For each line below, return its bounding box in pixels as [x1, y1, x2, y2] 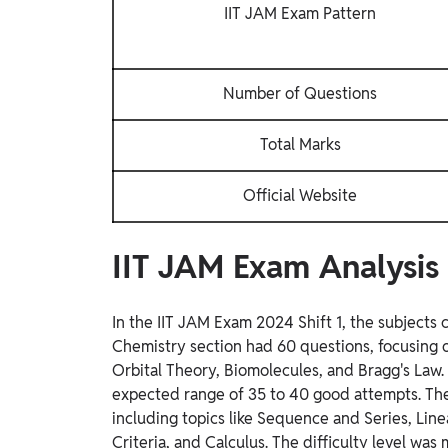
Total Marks [259, 133, 341, 155]
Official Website [243, 184, 357, 206]
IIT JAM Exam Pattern [224, 2, 376, 24]
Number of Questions [223, 82, 377, 104]
